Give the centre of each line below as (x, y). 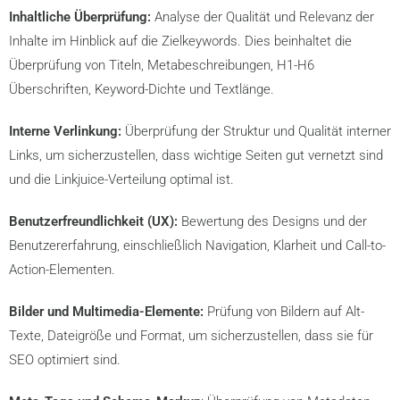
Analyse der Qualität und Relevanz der (262, 17)
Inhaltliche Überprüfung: (80, 17)
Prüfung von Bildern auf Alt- (284, 312)
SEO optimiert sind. (65, 360)
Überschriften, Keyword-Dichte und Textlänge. (142, 89)
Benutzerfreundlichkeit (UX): (93, 221)
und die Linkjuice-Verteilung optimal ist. (121, 179)
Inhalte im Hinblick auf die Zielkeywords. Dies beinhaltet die (180, 41)
